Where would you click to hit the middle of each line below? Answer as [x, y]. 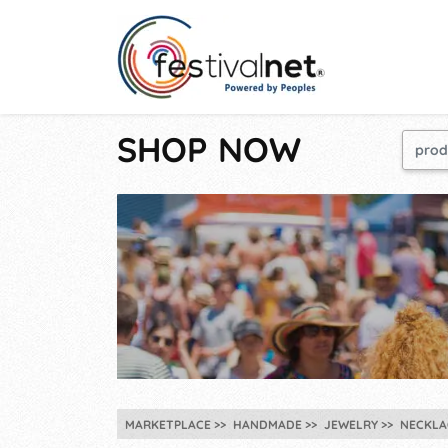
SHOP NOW [209, 149]
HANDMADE [267, 425]
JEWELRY [351, 425]
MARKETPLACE [168, 425]
